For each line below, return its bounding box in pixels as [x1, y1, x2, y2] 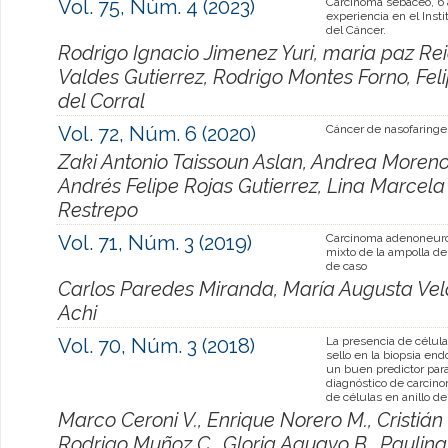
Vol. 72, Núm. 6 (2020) [58, 121, 256, 146]
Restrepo [58, 197, 138, 222]
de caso [326, 258, 367, 273]
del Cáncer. [326, 22, 386, 37]
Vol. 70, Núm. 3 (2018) [58, 333, 255, 358]
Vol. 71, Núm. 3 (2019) [58, 230, 252, 255]
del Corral [58, 88, 145, 113]
